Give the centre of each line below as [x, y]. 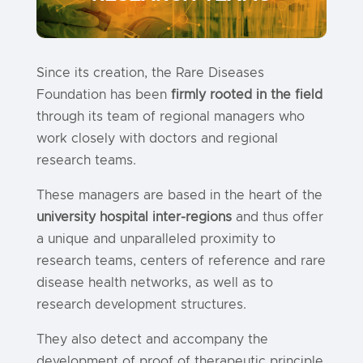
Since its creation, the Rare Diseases [150, 73]
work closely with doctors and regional [157, 139]
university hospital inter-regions [134, 217]
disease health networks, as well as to [154, 283]
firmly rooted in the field [246, 95]
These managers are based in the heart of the [179, 195]
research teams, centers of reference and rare [181, 261]
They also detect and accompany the [152, 340]
